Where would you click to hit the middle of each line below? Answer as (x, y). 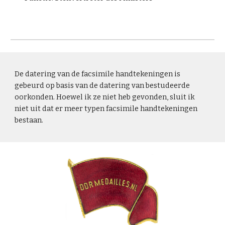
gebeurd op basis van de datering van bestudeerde (102, 85)
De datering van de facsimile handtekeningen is (98, 74)
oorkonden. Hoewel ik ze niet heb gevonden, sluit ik (105, 97)
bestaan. (29, 120)
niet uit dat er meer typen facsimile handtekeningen (106, 108)
